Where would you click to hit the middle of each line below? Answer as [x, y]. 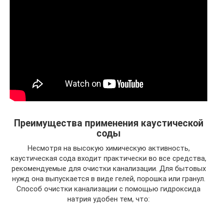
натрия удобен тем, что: [108, 199]
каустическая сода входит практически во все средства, [108, 158]
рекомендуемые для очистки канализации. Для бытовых [108, 169]
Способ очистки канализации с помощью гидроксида [108, 189]
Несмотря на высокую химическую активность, [108, 148]
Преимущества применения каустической [108, 124]
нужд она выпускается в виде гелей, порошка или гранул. [108, 179]
